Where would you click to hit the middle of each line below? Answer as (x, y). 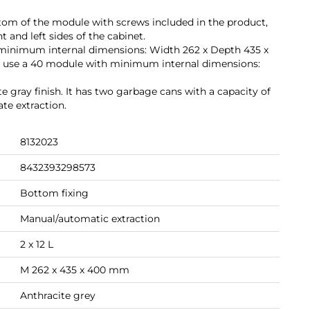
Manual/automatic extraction (90, 219)
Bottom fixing (54, 193)
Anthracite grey (58, 295)
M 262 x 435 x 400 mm (75, 270)
